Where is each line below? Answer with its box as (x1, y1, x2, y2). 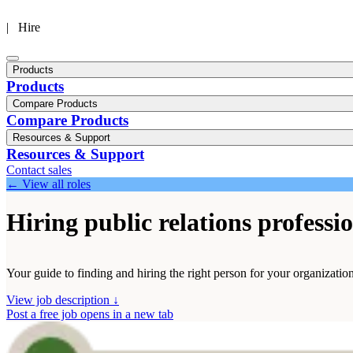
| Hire (6, 20, 40, 34)
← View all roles (6, 176, 91, 191)
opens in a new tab (80, 307, 173, 321)
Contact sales (6, 162, 72, 176)
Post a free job (6, 307, 77, 321)
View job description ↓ (6, 293, 119, 307)
